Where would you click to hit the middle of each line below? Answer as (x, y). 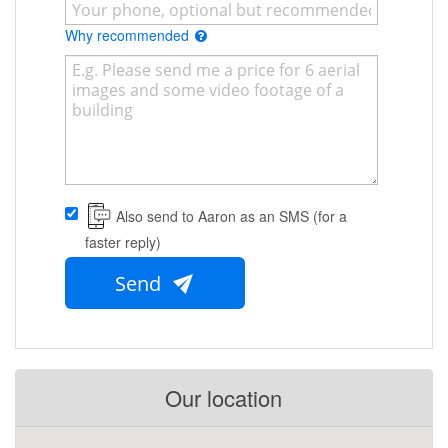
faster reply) (123, 242)
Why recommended (129, 35)
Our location (223, 398)
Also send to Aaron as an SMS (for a (231, 216)
